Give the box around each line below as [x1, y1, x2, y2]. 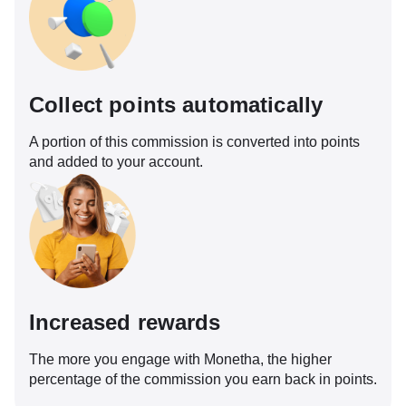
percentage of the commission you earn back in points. [29, 372, 377, 388]
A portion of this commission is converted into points [29, 133, 360, 150]
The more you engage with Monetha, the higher [29, 352, 332, 368]
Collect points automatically [29, 92, 324, 117]
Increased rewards [29, 310, 221, 335]
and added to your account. [29, 153, 203, 169]
